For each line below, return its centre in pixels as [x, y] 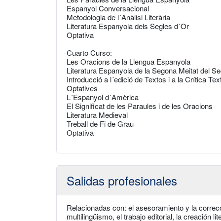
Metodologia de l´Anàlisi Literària [118, 17]
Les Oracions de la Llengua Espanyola [129, 61]
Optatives [82, 88]
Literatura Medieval [97, 115]
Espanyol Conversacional [108, 8]
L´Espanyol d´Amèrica [103, 97]
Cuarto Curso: [89, 53]
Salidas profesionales [122, 180]
